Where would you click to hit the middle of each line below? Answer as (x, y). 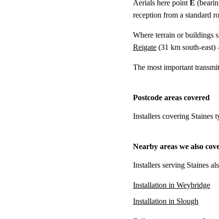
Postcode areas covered (171, 97)
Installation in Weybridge (172, 185)
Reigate (145, 47)
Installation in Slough (166, 201)
